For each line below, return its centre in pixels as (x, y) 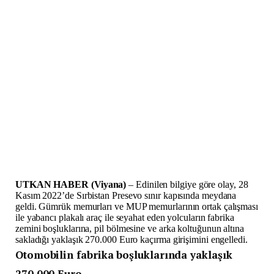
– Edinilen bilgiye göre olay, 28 (188, 185)
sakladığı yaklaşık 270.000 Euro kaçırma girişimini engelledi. (131, 240)
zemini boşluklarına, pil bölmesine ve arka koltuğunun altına (130, 229)
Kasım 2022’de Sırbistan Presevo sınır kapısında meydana (126, 196)
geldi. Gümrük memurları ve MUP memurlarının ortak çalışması (137, 207)
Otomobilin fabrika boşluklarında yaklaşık (124, 255)
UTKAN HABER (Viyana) (72, 185)
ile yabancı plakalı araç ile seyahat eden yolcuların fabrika (125, 218)
